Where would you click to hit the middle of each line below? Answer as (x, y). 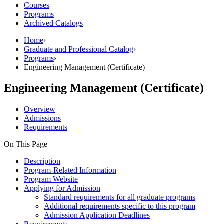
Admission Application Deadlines (97, 215)
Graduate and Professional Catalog (79, 49)
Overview (40, 109)
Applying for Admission (62, 188)
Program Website (51, 179)
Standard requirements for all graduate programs (120, 197)
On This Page (26, 144)
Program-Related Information (70, 170)
